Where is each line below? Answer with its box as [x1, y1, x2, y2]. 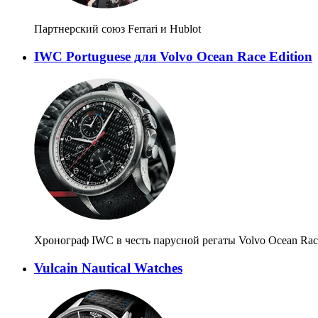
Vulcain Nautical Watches [34, 260, 182, 275]
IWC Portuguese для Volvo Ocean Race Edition [34, 49, 312, 65]
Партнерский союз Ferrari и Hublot [34, 23, 201, 35]
